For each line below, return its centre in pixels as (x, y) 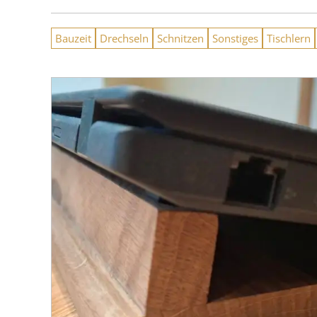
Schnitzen (180, 38)
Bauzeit (73, 38)
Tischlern (289, 38)
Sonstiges (235, 38)
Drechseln (124, 38)
